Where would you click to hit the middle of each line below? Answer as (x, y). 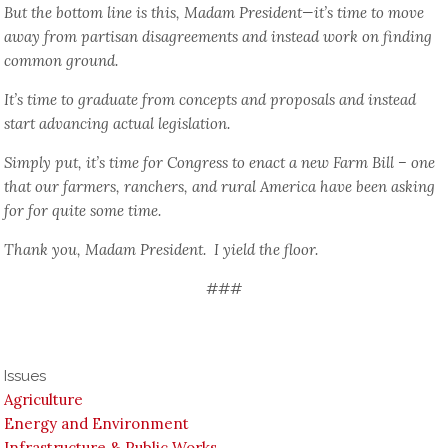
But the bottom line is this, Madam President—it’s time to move (214, 13)
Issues (25, 376)
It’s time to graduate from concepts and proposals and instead (210, 100)
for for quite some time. (83, 211)
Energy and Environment (97, 424)
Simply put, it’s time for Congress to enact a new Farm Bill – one (220, 163)
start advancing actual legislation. (117, 124)
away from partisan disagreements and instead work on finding (218, 37)
